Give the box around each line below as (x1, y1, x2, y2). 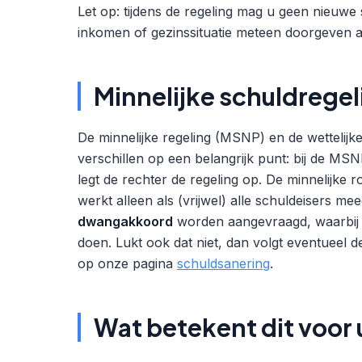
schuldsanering (177, 255, 270, 271)
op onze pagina (78, 255, 177, 271)
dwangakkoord (78, 213, 173, 229)
